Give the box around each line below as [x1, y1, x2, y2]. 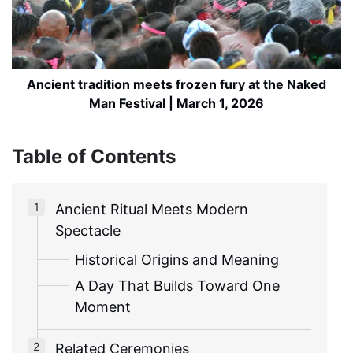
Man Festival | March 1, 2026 [89, 95, 264, 111]
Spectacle [55, 221, 121, 239]
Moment [75, 298, 131, 315]
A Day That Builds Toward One [75, 277, 280, 294]
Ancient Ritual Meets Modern [55, 200, 248, 217]
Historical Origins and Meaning [75, 251, 279, 268]
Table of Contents [12, 144, 176, 168]
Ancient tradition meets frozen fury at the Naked [27, 76, 326, 92]
